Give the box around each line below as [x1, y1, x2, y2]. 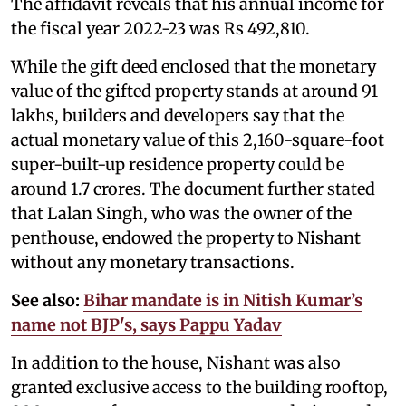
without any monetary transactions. [11, 251, 295, 273]
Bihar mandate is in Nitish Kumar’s [83, 289, 362, 311]
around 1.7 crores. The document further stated [11, 178, 375, 199]
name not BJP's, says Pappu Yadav [11, 314, 282, 335]
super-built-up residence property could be [11, 153, 344, 175]
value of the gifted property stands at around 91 [11, 80, 378, 101]
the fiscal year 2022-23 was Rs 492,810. [11, 17, 310, 39]
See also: [11, 289, 80, 311]
